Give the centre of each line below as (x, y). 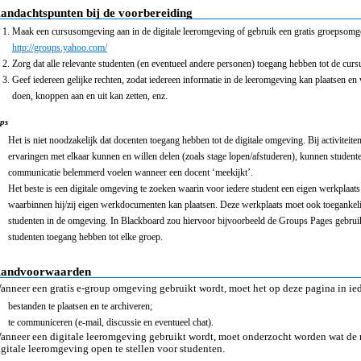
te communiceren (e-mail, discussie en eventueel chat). (111, 322)
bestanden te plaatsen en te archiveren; (80, 306)
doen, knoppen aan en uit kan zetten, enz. (90, 96)
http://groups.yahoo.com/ (60, 48)
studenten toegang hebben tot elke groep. (85, 237)
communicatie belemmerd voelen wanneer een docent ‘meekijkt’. (131, 172)
